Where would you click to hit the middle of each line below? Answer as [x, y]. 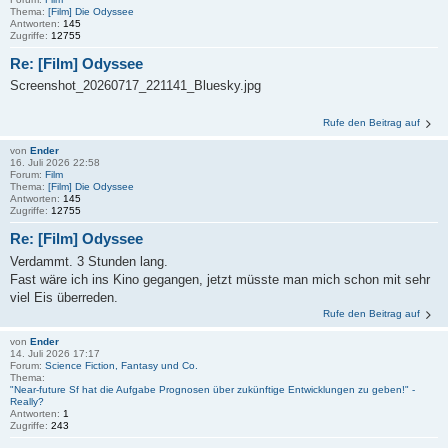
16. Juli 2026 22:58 [55, 163]
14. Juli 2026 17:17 [55, 353]
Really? [27, 401]
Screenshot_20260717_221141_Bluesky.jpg [135, 86]
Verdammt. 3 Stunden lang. [89, 261]
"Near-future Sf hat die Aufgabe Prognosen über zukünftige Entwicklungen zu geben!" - [212, 389]
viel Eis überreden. [64, 297]
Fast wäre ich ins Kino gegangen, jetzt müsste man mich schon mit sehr [220, 279]
